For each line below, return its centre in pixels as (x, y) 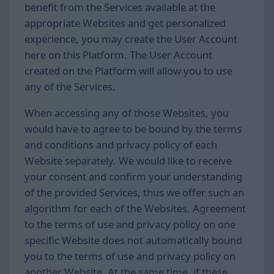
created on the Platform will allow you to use (128, 71)
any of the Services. (70, 87)
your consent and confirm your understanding (133, 177)
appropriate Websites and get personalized (125, 23)
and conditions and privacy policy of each (121, 145)
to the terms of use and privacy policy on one (130, 224)
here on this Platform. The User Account (118, 55)
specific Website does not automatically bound (133, 240)
